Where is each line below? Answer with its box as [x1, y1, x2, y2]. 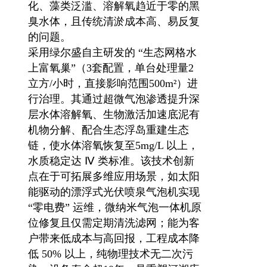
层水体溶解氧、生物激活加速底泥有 [28, 108, 200, 120]
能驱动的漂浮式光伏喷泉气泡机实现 [28, 186, 200, 198]
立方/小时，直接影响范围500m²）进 [28, 77, 198, 89]
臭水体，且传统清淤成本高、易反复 [28, 15, 200, 27]
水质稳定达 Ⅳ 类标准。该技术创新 [28, 155, 194, 167]
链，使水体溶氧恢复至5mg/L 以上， [28, 139, 198, 151]
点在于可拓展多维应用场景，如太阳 [28, 170, 200, 182]
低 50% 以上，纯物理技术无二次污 [28, 248, 193, 260]
